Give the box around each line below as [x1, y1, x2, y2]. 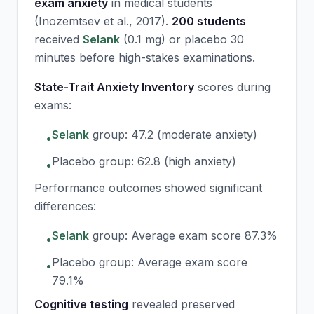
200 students [172, 14, 246, 28]
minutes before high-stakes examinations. [34, 50, 255, 64]
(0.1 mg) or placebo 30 [120, 32, 244, 46]
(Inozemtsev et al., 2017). [34, 14, 172, 28]
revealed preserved [128, 297, 235, 311]
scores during [194, 80, 271, 94]
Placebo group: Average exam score [52, 255, 247, 269]
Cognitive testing [34, 297, 128, 311]
